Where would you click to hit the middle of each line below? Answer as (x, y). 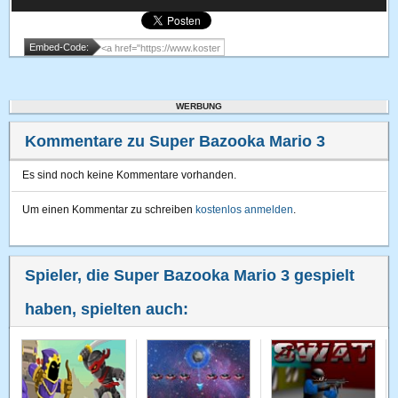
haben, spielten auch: (107, 309)
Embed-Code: (60, 47)
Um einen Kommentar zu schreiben (109, 210)
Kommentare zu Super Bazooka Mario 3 (175, 141)
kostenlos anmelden (245, 210)
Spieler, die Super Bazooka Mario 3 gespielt (190, 275)
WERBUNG (199, 106)
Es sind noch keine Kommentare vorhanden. (130, 175)
